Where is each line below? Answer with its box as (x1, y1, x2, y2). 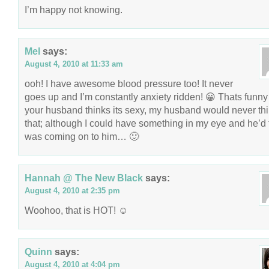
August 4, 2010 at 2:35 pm (25, 186, 120, 195)
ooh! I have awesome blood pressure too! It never (25, 78, 233, 89)
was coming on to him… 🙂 (25, 131, 139, 142)
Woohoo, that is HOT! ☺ (25, 205, 128, 216)
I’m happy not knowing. (25, 4, 122, 15)
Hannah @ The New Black (25, 172, 143, 183)
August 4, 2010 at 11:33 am (25, 59, 123, 68)
